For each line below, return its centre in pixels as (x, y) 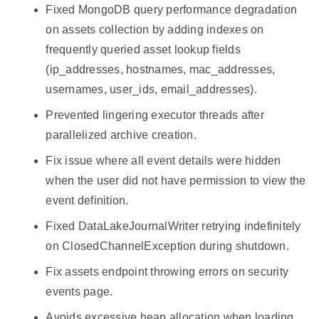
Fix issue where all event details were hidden (163, 160)
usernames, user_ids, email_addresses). (151, 89)
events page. (79, 291)
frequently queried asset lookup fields (143, 49)
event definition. (87, 200)
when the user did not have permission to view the (176, 180)
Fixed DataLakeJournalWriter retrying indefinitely (173, 226)
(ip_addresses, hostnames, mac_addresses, (161, 69)
